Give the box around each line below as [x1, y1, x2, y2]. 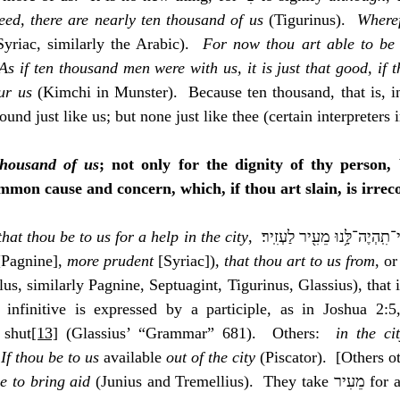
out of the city [166, 348, 255, 366]
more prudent [67, 252, 154, 270]
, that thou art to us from [215, 252, 375, 270]
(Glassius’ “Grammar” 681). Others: [58, 324, 336, 342]
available [99, 348, 166, 366]
